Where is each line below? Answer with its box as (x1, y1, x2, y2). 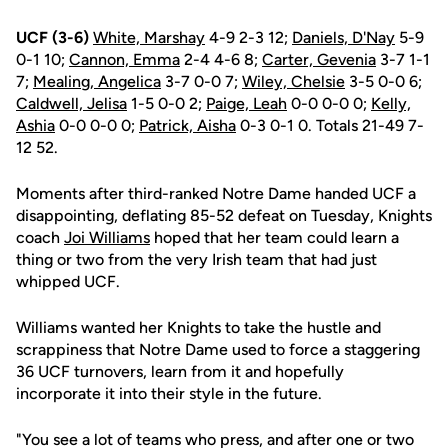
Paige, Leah (206, 94, 287, 113)
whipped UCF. (16, 272, 120, 291)
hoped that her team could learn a (150, 228, 399, 247)
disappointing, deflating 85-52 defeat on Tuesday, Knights (16, 206, 432, 225)
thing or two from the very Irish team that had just (16, 250, 377, 269)
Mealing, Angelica (33, 72, 161, 91)
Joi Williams (64, 228, 150, 247)
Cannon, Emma (69, 50, 180, 69)
